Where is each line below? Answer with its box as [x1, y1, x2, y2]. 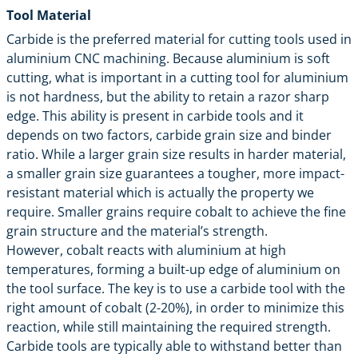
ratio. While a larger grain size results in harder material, [6, 145, 346, 163]
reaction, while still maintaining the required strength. [6, 317, 331, 336]
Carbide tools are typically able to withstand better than [6, 336, 342, 355]
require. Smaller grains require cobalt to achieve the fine [6, 202, 346, 221]
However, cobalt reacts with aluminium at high [6, 241, 286, 259]
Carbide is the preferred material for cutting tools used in [6, 30, 352, 48]
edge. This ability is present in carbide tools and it [6, 106, 304, 125]
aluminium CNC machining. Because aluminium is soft [6, 49, 330, 67]
